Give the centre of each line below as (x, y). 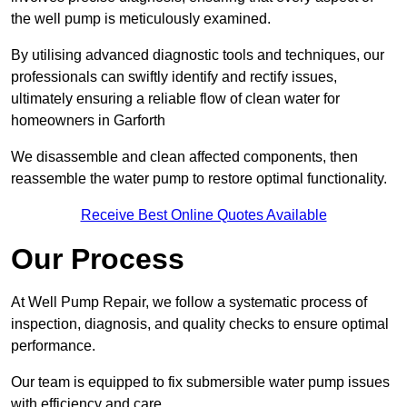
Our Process (98, 259)
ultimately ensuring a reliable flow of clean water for (175, 99)
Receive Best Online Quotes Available (203, 215)
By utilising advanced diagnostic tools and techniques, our (198, 55)
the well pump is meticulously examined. (141, 19)
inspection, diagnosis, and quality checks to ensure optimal (200, 324)
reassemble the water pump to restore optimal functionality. (199, 179)
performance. (53, 346)
